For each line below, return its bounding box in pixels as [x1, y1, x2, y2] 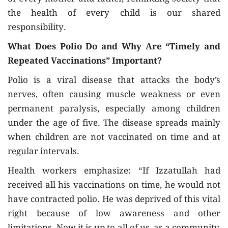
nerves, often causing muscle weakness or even [8, 88, 220, 103]
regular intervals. [8, 145, 79, 160]
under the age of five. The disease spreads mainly [8, 116, 220, 131]
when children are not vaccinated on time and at [8, 130, 220, 146]
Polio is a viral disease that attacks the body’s [8, 73, 220, 89]
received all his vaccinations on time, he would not [8, 178, 220, 193]
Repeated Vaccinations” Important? [8, 54, 162, 69]
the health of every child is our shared [8, 6, 220, 21]
